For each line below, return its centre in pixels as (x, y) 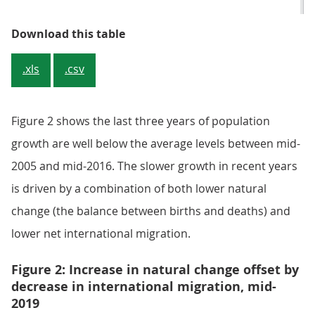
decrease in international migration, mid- (144, 287)
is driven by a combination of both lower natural (139, 188)
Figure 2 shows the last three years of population (141, 121)
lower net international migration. (101, 233)
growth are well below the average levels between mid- (156, 143)
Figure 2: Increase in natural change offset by (155, 270)
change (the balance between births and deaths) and (151, 211)
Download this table (68, 34)
